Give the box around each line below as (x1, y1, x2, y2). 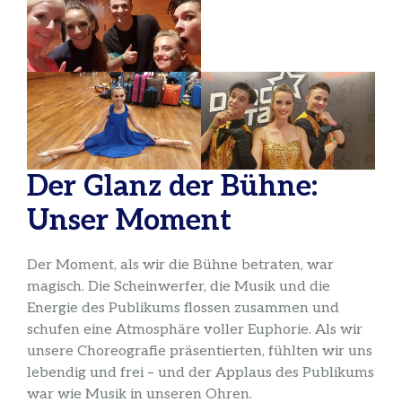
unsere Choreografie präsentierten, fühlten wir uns (27, 342, 372, 360)
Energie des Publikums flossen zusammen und (27, 299, 339, 317)
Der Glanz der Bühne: (27, 169, 318, 204)
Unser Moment (27, 203, 232, 238)
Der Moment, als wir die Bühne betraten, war (27, 256, 334, 274)
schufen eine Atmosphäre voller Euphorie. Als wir (27, 320, 363, 338)
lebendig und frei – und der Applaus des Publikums (27, 363, 374, 381)
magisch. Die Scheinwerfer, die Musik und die (27, 277, 330, 295)
